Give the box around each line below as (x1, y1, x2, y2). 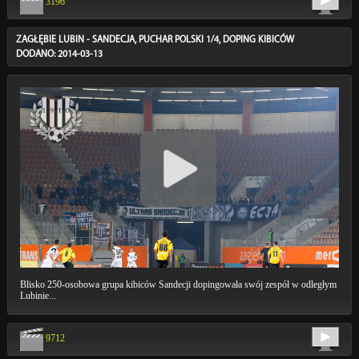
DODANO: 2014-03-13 (15, 49, 103, 59)
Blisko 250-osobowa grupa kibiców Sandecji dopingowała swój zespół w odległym (19, 279, 337, 291)
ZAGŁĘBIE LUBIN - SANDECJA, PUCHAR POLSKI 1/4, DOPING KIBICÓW (15, 34, 294, 45)
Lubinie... (19, 290, 56, 302)
